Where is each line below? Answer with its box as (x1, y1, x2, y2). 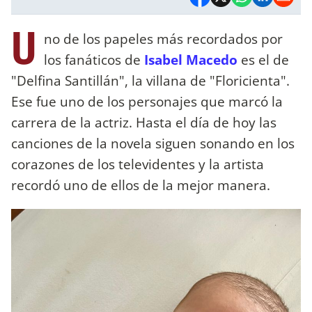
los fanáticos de (44, 49, 144, 69)
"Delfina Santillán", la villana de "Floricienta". (11, 70, 290, 90)
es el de (237, 49, 289, 69)
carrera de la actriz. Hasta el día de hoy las (11, 112, 276, 132)
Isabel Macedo (144, 49, 237, 69)
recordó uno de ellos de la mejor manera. (11, 175, 270, 194)
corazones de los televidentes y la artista (11, 154, 264, 173)
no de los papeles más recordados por (44, 29, 283, 48)
